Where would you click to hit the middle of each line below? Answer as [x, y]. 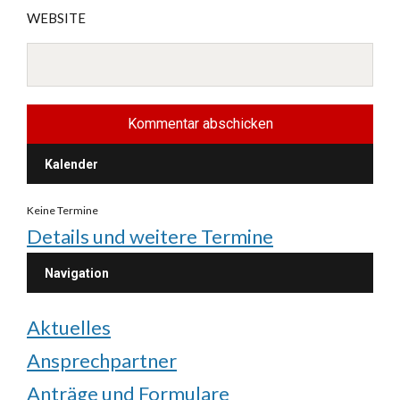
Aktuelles [69, 328]
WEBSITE [56, 18]
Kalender [71, 165]
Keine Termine [62, 211]
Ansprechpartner [102, 361]
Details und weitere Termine [150, 237]
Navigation [77, 274]
